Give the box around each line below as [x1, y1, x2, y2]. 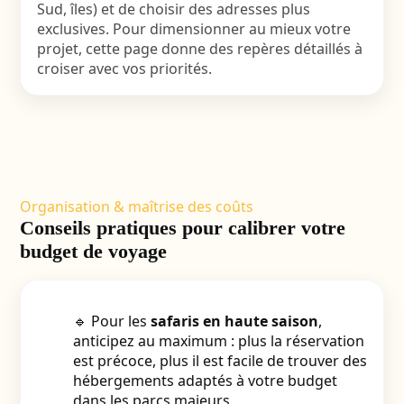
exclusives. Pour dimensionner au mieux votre [36, 19, 351, 39]
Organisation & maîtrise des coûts [19, 197, 253, 216]
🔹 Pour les [72, 311, 151, 331]
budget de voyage [19, 240, 167, 262]
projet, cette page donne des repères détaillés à [36, 39, 363, 59]
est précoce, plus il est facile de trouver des [72, 351, 367, 371]
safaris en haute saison [150, 311, 318, 331]
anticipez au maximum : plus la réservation [72, 331, 364, 351]
